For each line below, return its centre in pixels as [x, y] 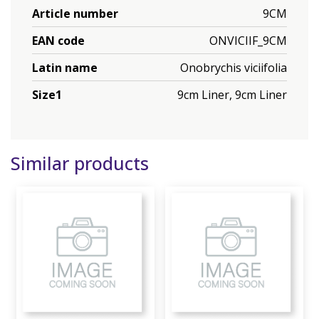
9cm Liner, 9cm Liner [232, 94]
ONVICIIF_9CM [248, 40]
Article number [75, 13]
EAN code [58, 40]
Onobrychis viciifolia [234, 67]
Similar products [80, 163]
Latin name [65, 67]
